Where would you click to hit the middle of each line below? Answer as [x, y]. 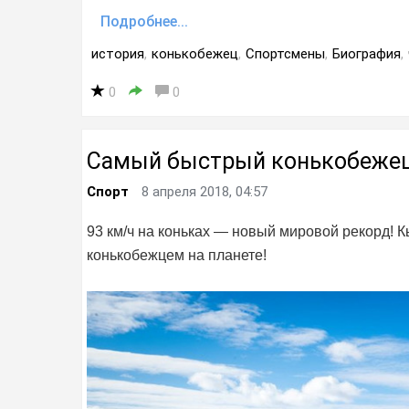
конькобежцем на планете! [177, 255]
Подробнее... [144, 21]
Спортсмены [285, 54]
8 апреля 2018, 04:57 [204, 192]
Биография [367, 54]
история [118, 54]
